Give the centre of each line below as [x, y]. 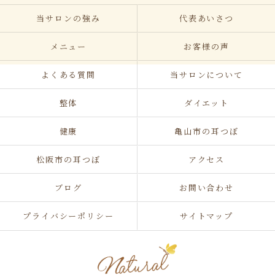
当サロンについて [207, 75]
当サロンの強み [68, 18]
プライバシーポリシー [68, 216]
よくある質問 [68, 75]
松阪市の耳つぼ [68, 159]
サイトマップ [207, 216]
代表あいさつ [207, 18]
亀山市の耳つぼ [207, 131]
